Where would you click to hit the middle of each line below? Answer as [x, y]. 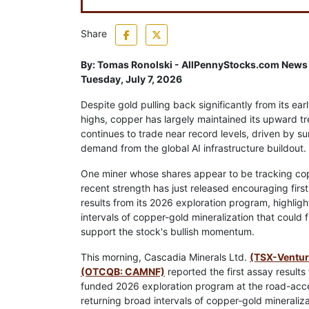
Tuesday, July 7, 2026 [131, 79]
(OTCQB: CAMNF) [123, 272]
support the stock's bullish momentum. [168, 232]
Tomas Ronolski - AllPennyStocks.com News [202, 65]
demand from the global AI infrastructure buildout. [193, 148]
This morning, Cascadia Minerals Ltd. [165, 257]
